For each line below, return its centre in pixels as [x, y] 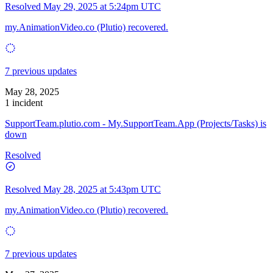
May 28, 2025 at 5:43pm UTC [102, 189]
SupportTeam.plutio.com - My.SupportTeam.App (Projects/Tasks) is [136, 123]
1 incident [24, 102]
